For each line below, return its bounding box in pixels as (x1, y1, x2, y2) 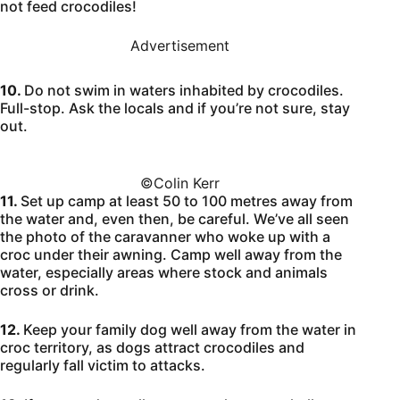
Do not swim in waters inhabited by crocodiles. (24, 80, 344, 99)
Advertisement (130, 36, 230, 54)
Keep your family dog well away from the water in (23, 320, 356, 338)
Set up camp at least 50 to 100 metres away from (21, 191, 353, 210)
